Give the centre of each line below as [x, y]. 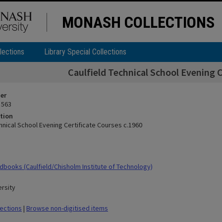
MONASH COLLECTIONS [138, 22]
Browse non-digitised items [67, 208]
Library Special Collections [85, 52]
